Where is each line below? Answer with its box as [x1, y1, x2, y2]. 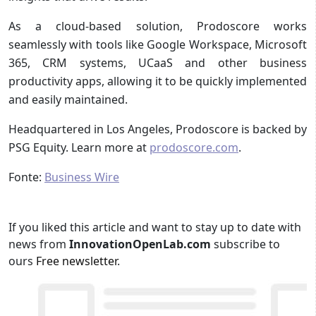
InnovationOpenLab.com [69, 236, 214, 252]
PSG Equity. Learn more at [8, 139, 150, 155]
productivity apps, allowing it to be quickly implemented [8, 73, 307, 89]
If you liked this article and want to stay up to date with [8, 219, 301, 235]
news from [8, 236, 69, 252]
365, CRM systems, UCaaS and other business [8, 54, 307, 71]
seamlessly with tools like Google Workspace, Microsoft [8, 36, 307, 52]
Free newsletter [36, 253, 117, 269]
